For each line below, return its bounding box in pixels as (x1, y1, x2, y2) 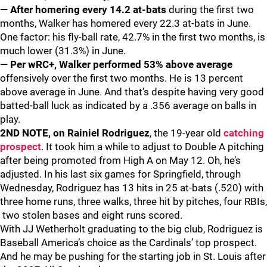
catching (223, 127, 264, 139)
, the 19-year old (150, 127, 223, 139)
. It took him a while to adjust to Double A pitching (41, 141, 264, 153)
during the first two (169, 4, 254, 15)
